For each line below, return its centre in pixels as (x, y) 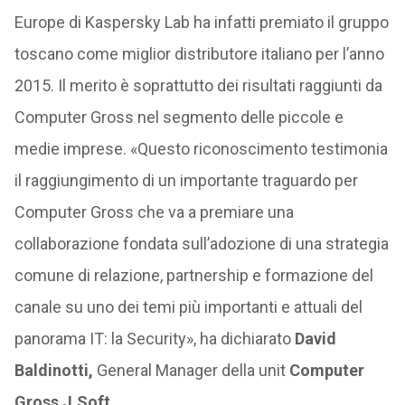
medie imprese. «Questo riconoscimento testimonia (201, 149)
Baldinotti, (55, 370)
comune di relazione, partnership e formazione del (193, 275)
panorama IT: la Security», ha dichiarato (154, 339)
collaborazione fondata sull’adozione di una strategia (201, 244)
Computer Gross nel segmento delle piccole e (179, 117)
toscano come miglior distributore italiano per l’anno (199, 54)
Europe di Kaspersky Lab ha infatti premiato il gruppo (201, 22)
